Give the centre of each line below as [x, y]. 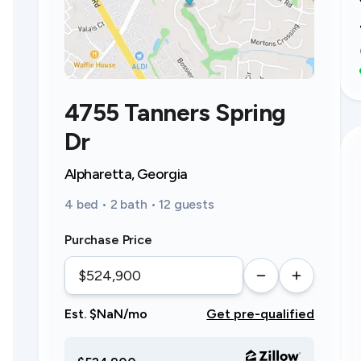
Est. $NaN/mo [106, 314]
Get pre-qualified [261, 314]
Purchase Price [108, 240]
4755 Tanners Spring [175, 112]
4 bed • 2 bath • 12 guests [139, 204]
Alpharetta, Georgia [126, 174]
